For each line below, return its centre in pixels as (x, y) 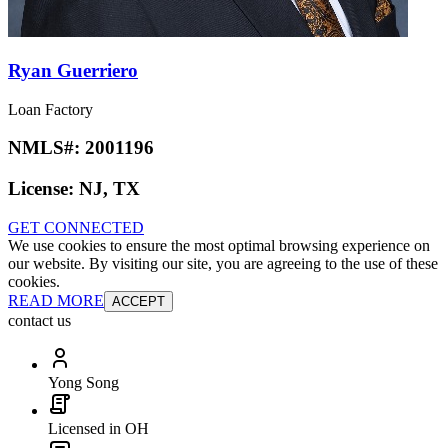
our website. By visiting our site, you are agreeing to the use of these (223, 263)
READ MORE (56, 300)
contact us (39, 320)
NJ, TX (109, 189)
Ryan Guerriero (73, 71)
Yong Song (83, 382)
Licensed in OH (98, 428)
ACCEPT (138, 301)
